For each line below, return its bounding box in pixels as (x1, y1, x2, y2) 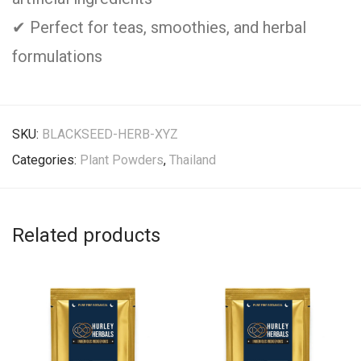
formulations (12, 47, 102, 66)
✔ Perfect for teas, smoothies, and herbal (12, 18, 306, 37)
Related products (12, 224, 160, 247)
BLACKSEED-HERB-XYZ (42, 127, 178, 142)
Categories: (12, 152, 80, 168)
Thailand (169, 152, 216, 168)
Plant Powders (80, 152, 164, 168)
